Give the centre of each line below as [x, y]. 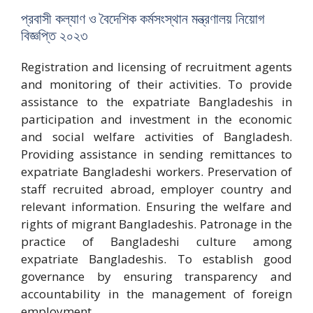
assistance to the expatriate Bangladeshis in [156, 102]
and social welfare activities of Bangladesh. [156, 137]
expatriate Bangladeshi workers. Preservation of [156, 172]
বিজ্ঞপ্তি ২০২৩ [54, 36]
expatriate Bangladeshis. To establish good [156, 259]
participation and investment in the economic [156, 119]
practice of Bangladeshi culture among [156, 242]
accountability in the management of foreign [156, 294]
